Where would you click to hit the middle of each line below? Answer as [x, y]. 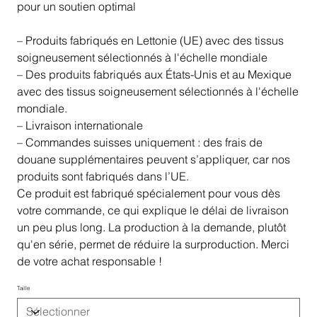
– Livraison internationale [80, 125]
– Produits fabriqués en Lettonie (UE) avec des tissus [150, 40]
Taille [23, 288]
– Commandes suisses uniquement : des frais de [139, 142]
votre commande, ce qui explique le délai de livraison [152, 210]
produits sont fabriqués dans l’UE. [103, 176]
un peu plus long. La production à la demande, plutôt [151, 227]
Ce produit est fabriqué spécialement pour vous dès [148, 193]
